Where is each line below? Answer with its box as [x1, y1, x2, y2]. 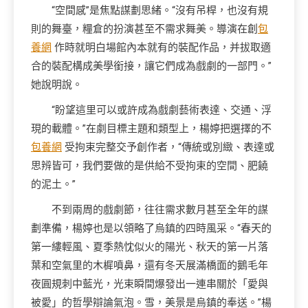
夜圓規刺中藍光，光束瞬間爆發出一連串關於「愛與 [31, 278, 268, 290]
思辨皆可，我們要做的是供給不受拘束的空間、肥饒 [31, 159, 268, 172]
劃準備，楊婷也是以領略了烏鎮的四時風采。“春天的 [31, 222, 272, 234]
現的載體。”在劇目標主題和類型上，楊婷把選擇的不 [31, 122, 272, 135]
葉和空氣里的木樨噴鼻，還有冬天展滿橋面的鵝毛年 [31, 259, 268, 272]
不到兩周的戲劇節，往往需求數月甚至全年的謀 [52, 203, 268, 216]
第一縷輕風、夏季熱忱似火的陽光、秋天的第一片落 [31, 241, 268, 253]
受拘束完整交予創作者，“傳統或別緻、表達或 [62, 141, 274, 153]
